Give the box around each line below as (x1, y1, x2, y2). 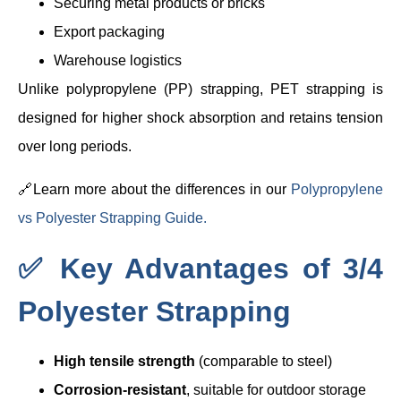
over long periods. (18, 138, 132, 154)
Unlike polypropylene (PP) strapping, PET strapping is (18, 81, 383, 97)
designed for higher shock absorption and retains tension (18, 109, 383, 125)
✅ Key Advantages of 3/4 (18, 252, 383, 285)
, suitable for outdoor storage (186, 381, 366, 397)
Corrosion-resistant (54, 381, 186, 397)
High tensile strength (54, 353, 195, 369)
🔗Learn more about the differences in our (18, 181, 291, 197)
